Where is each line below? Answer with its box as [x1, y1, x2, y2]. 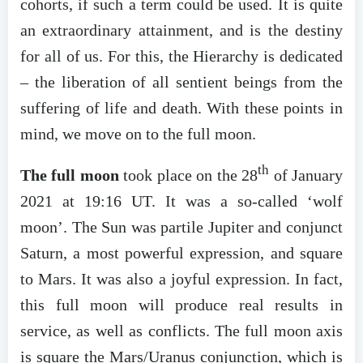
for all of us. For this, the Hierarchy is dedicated [20, 47, 343, 66]
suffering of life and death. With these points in [20, 99, 343, 117]
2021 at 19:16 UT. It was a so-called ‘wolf [20, 192, 343, 211]
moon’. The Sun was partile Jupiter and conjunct [20, 218, 343, 237]
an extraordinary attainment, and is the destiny [20, 21, 343, 40]
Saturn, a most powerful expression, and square [20, 244, 343, 263]
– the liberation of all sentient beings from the [20, 73, 343, 92]
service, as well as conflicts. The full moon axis [20, 322, 343, 340]
